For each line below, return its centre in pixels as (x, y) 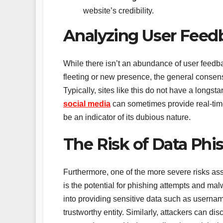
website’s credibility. (118, 10)
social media (87, 104)
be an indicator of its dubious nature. (127, 117)
